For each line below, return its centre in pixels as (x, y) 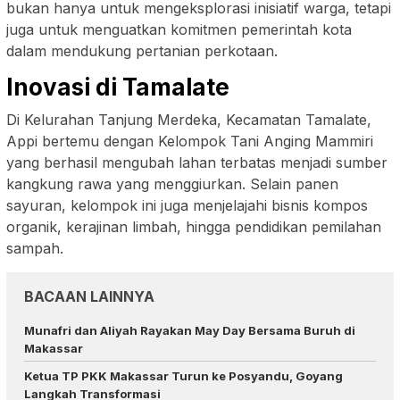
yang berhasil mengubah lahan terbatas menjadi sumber (197, 162)
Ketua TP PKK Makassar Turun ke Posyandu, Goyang (183, 375)
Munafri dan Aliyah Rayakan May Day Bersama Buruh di (190, 330)
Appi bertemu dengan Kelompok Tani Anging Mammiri (190, 141)
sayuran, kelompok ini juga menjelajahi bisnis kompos (187, 205)
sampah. (35, 248)
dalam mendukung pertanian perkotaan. (142, 50)
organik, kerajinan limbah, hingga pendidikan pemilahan (194, 226)
